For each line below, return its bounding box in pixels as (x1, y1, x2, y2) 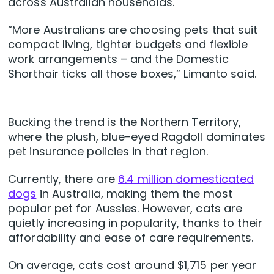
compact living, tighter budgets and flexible (8, 37, 248, 53)
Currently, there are (8, 171, 119, 187)
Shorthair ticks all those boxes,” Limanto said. (8, 66, 256, 82)
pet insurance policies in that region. (8, 144, 208, 160)
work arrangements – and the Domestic (8, 51, 229, 67)
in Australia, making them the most (36, 186, 232, 202)
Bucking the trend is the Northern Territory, (8, 114, 242, 130)
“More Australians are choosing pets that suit (8, 22, 258, 38)
